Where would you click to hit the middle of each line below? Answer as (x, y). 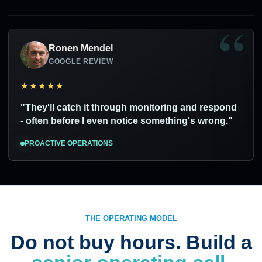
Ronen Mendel (80, 48)
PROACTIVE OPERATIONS (68, 143)
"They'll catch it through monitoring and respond (128, 107)
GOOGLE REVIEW (81, 61)
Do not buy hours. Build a (131, 242)
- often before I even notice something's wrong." (126, 121)
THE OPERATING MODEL (131, 218)
